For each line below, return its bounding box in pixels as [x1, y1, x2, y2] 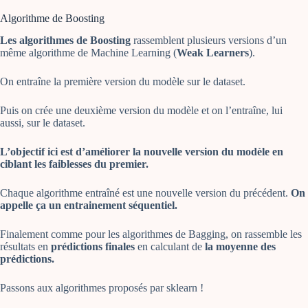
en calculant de [135, 241, 205, 253]
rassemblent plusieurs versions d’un [131, 34, 287, 47]
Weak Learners [177, 47, 249, 59]
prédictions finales [51, 241, 135, 253]
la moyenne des [205, 241, 276, 253]
